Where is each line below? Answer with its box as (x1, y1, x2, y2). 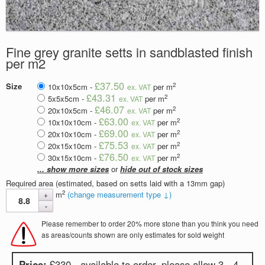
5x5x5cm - (48, 92, 86, 104)
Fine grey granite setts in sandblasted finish (6, 42, 253, 61)
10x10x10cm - (48, 116, 99, 128)
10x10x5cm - (48, 80, 95, 92)
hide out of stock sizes (120, 163, 203, 174)
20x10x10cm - (48, 128, 99, 140)
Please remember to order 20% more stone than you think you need (41, 218, 258, 228)
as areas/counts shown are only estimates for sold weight (41, 229, 224, 240)
